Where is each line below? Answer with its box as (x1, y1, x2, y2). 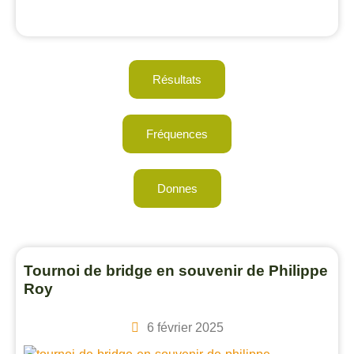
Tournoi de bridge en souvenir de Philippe (24, 262, 328, 279)
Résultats (153, 73, 201, 86)
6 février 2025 (146, 321, 224, 334)
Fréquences (146, 127, 208, 141)
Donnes (156, 182, 198, 195)
